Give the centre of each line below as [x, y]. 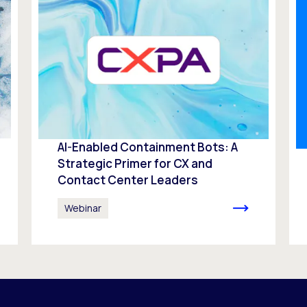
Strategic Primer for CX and [135, 164]
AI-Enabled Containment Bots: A [147, 147]
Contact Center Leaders [127, 180]
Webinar [83, 208]
